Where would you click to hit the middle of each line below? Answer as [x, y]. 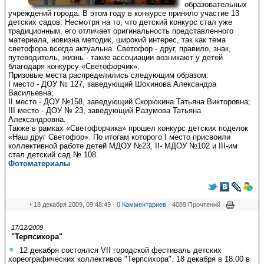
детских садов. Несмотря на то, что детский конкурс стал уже [120, 22]
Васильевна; [31, 93]
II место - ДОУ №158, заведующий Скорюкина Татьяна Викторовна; [129, 102]
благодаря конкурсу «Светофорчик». [74, 66]
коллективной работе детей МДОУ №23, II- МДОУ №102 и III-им [123, 146]
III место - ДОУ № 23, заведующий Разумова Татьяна [105, 110]
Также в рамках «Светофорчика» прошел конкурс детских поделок [128, 128]
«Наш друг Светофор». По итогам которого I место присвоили [119, 137]
